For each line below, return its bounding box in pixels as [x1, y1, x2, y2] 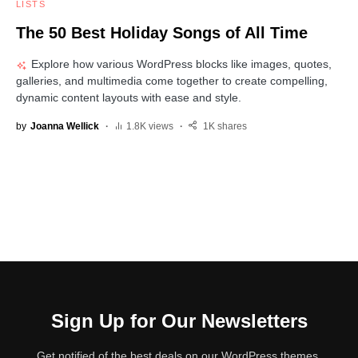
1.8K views [126, 121, 173, 133]
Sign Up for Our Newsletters [50, 310, 308, 332]
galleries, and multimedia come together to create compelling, [16, 74, 328, 88]
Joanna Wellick [30, 121, 99, 133]
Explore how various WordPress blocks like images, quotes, [30, 58, 332, 71]
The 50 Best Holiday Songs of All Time [16, 24, 308, 42]
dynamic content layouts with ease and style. [16, 91, 241, 105]
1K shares [203, 121, 247, 133]
